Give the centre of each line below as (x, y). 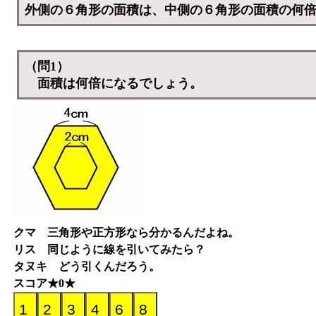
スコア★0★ (44, 284)
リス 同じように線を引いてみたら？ (109, 250)
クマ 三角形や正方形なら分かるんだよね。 (126, 233)
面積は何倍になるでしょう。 (114, 84)
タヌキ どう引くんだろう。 (87, 267)
